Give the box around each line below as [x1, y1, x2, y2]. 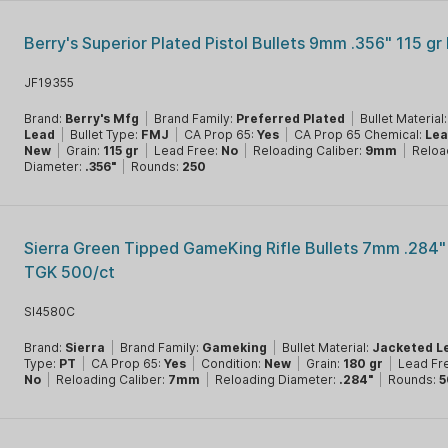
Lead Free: [154, 143, 222, 158]
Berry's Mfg [65, 111, 140, 126]
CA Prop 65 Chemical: [294, 127, 426, 142]
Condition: [201, 356, 265, 371]
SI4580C [24, 304, 76, 319]
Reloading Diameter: [215, 372, 340, 387]
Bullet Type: [70, 127, 142, 142]
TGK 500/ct [24, 262, 116, 282]
